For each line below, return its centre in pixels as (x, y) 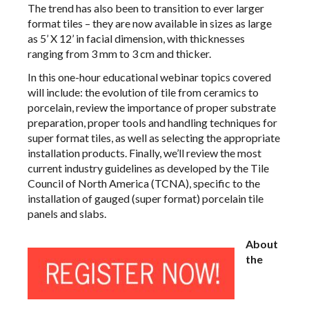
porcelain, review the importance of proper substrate (152, 107)
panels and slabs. (67, 213)
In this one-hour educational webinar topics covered (149, 77)
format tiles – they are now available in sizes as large (150, 23)
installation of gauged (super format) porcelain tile (146, 198)
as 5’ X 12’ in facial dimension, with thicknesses (136, 38)
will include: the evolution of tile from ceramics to (143, 92)
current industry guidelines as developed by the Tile (148, 168)
